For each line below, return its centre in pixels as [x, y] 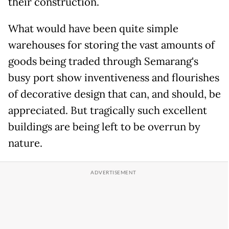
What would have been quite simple [93, 29]
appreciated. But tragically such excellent [108, 111]
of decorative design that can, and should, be [114, 94]
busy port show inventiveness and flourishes [114, 78]
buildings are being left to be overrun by [104, 127]
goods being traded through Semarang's [103, 62]
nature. [25, 143]
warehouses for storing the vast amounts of [111, 45]
